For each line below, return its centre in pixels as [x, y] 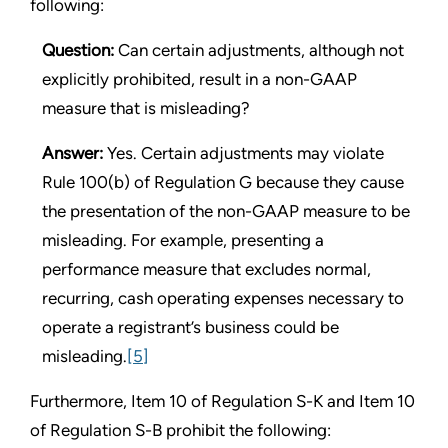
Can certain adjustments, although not [261, 49]
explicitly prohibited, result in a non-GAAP [199, 78]
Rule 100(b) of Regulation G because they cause [223, 181]
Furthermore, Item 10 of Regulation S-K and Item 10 [222, 400]
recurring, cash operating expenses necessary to [223, 297]
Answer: [72, 152]
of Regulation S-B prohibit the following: [180, 429]
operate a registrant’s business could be [190, 326]
